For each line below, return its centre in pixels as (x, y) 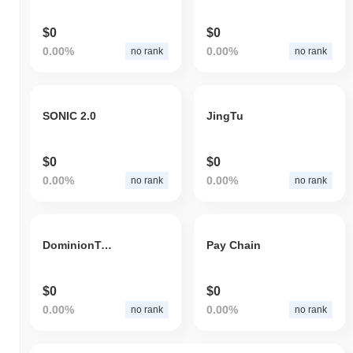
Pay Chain (233, 245)
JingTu (225, 116)
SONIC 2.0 (69, 116)
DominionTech (106, 245)
